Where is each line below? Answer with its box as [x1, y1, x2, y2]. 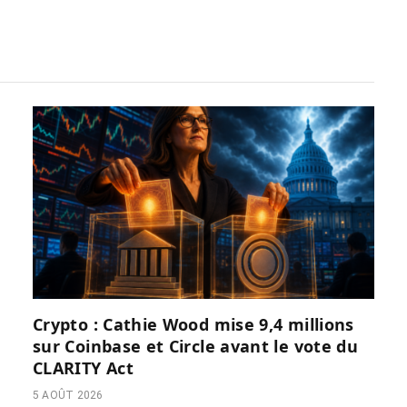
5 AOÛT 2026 [33, 388, 104, 402]
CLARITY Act [33, 356, 134, 379]
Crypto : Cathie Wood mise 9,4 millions [33, 313, 354, 335]
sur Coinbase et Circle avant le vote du [33, 334, 359, 357]
